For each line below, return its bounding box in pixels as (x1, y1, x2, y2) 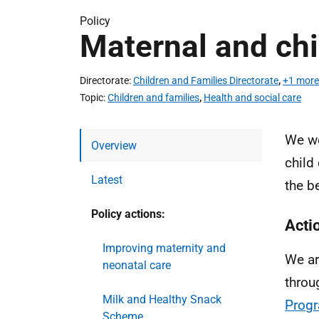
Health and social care (204, 92, 301, 103)
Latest (91, 173, 122, 187)
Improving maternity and (103, 241, 226, 255)
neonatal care (103, 258, 171, 272)
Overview (91, 139, 137, 152)
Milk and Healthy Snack (103, 293, 221, 306)
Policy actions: (91, 207, 165, 221)
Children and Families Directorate (133, 75, 278, 86)
